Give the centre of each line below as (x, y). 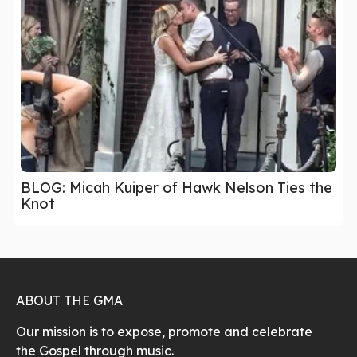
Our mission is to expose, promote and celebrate (164, 331)
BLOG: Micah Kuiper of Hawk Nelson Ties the (177, 187)
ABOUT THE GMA (69, 300)
